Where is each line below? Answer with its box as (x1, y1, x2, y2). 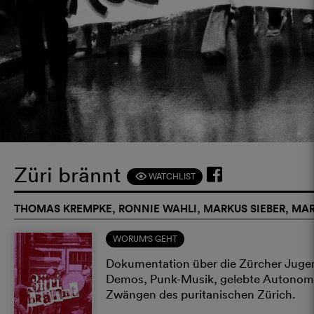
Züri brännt (14, 161, 127, 188)
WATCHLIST (146, 170, 196, 182)
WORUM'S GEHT (113, 232, 178, 245)
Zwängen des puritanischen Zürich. (106, 286, 296, 301)
